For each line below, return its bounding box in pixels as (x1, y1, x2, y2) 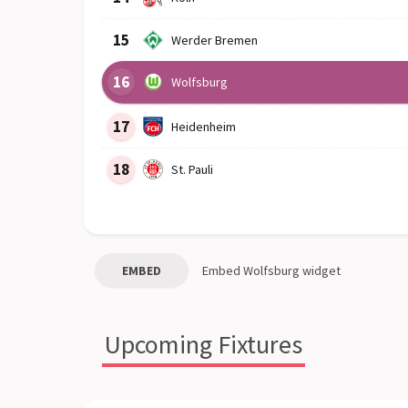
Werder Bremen (171, 31, 258, 48)
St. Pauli (171, 160, 213, 178)
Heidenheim (171, 117, 236, 135)
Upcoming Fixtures (105, 328, 302, 361)
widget (300, 262, 341, 279)
